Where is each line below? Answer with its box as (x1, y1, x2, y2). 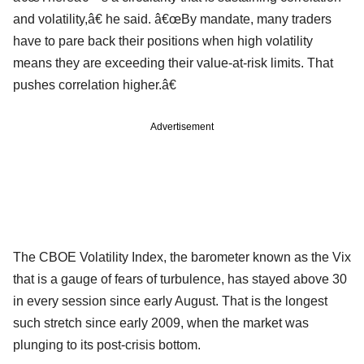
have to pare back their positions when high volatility (13, 33, 313, 48)
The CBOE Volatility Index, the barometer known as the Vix (13, 249, 351, 264)
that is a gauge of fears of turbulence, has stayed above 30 (13, 271, 347, 286)
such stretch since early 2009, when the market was (13, 315, 309, 330)
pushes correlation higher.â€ (13, 77, 176, 92)
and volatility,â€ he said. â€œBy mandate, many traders (13, 11, 331, 26)
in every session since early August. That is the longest (13, 293, 327, 308)
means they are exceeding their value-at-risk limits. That (13, 55, 333, 70)
